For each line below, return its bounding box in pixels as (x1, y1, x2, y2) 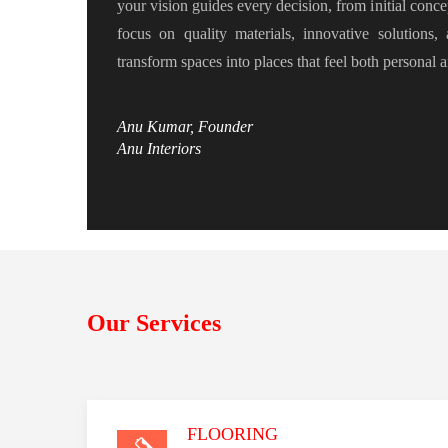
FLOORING (187, 423, 278, 444)
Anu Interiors (117, 139, 201, 157)
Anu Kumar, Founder (117, 117, 253, 135)
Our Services (87, 309, 221, 336)
